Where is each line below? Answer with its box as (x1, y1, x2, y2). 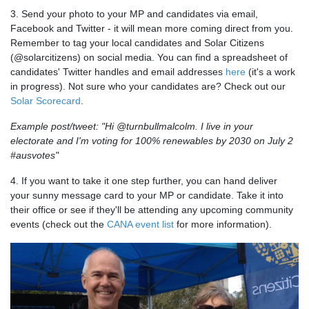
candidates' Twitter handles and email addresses (10, 66, 226, 78)
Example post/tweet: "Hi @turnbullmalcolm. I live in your (10, 121, 253, 132)
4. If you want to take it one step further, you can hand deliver (10, 175, 277, 187)
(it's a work (246, 66, 295, 78)
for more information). (174, 219, 288, 230)
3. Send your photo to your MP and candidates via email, (10, 8, 258, 20)
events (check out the (10, 219, 107, 230)
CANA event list (107, 219, 174, 230)
